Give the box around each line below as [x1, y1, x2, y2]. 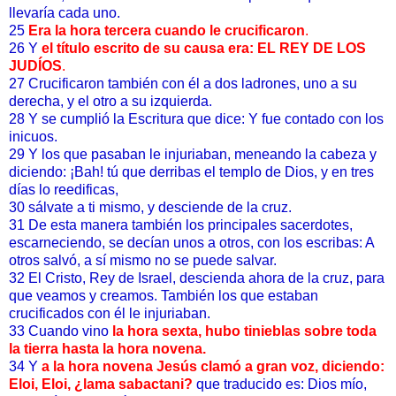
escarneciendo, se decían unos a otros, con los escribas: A [9, 235, 374, 251]
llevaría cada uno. [9, 5, 120, 21]
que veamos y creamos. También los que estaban [9, 288, 318, 304]
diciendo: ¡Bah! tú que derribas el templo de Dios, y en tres [9, 164, 374, 180]
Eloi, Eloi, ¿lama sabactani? [9, 377, 193, 392]
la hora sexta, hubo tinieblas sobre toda [112, 324, 377, 339]
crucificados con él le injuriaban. [9, 306, 210, 322]
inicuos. [9, 129, 57, 145]
